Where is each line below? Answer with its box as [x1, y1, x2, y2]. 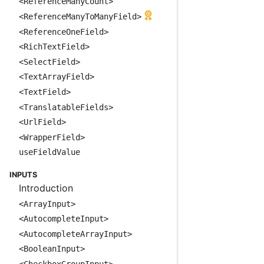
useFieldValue [19, 147, 80, 157]
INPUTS [9, 170, 37, 179]
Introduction [19, 181, 73, 194]
